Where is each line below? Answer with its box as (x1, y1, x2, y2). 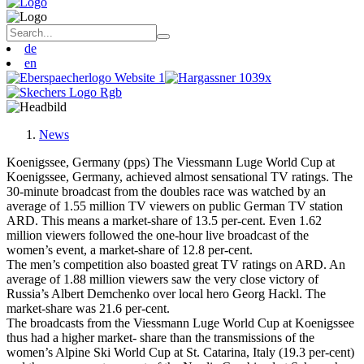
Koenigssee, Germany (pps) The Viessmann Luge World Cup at (6, 155, 335, 169)
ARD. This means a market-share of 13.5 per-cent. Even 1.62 (6, 214, 322, 227)
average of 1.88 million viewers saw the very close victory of (6, 272, 318, 286)
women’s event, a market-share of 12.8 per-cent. (6, 243, 253, 257)
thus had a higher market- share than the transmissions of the (6, 331, 314, 344)
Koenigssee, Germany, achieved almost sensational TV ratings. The (6, 170, 353, 184)
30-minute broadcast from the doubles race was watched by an (6, 184, 326, 198)
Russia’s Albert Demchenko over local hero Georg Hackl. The (6, 287, 326, 301)
